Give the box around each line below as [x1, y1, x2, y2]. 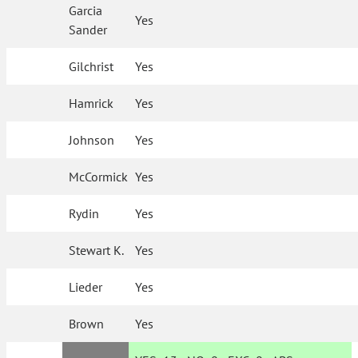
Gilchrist [69, 58, 114, 74]
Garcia [69, 2, 103, 18]
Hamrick [69, 95, 114, 111]
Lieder [69, 279, 103, 295]
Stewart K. [69, 242, 125, 258]
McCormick [69, 169, 129, 185]
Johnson [69, 132, 115, 148]
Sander [69, 22, 108, 38]
